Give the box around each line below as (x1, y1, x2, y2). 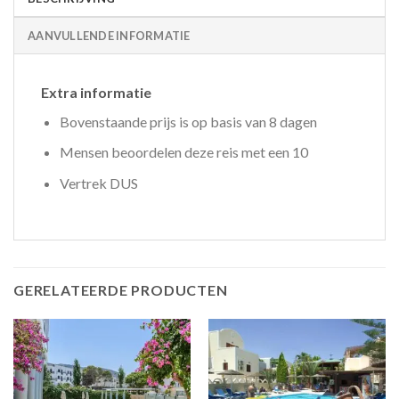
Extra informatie (41, 83, 151, 101)
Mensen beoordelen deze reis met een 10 (59, 143, 308, 161)
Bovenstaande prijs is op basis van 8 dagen (59, 112, 317, 130)
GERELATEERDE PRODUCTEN (13, 281, 228, 298)
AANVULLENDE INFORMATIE (28, 28, 191, 43)
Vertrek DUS (59, 175, 138, 192)
